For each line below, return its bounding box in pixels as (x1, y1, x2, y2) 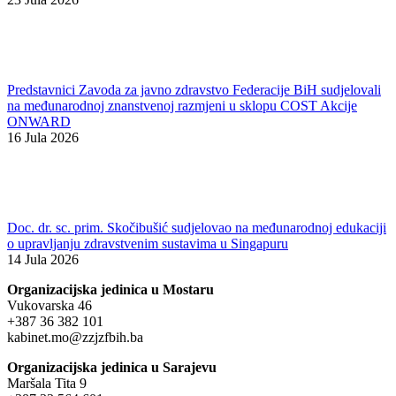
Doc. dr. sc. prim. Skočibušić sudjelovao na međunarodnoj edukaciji (7, 219, 386, 235)
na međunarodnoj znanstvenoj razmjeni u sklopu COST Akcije (7, 97, 357, 113)
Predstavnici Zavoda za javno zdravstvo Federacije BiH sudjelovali (7, 81, 381, 97)
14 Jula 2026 (7, 251, 79, 267)
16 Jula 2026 (7, 129, 79, 145)
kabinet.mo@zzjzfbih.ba (7, 329, 143, 345)
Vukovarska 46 (7, 297, 92, 313)
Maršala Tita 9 (7, 375, 87, 391)
